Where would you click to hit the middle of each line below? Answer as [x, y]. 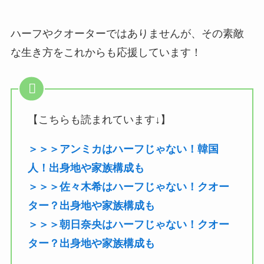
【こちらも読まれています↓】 [99, 120]
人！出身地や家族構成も [86, 168]
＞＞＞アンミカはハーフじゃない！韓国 [123, 149]
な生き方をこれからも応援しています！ [106, 52]
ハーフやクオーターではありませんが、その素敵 [127, 33]
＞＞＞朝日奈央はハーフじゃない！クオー [128, 225]
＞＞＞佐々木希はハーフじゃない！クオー [128, 187]
